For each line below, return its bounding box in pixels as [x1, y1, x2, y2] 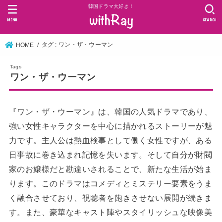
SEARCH [202, 17, 217, 22]
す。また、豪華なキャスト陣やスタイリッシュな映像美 [8, 207, 213, 217]
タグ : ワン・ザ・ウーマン [41, 42, 113, 48]
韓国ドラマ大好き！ [88, 3, 134, 9]
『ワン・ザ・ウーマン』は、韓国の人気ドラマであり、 [8, 107, 213, 116]
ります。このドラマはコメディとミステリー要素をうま [8, 178, 213, 188]
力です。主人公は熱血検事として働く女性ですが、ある [8, 135, 213, 145]
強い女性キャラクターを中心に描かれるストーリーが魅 [8, 121, 213, 130]
